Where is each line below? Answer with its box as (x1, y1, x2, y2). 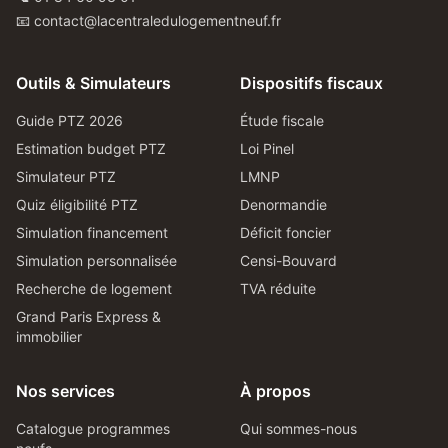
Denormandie (240, 196, 327, 213)
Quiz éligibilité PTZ (16, 196, 138, 213)
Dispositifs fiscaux (240, 73, 383, 93)
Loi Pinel (240, 140, 294, 157)
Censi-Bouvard (240, 252, 337, 269)
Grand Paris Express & (16, 308, 161, 325)
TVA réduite (240, 280, 316, 297)
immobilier (16, 328, 82, 345)
